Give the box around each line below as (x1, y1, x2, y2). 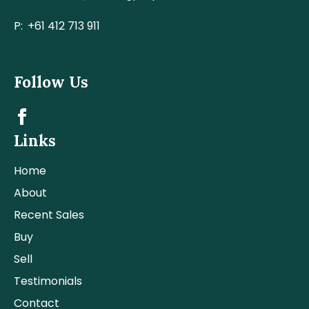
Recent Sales (14, 206, 84, 223)
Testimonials (14, 272, 82, 289)
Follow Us (14, 71, 88, 92)
